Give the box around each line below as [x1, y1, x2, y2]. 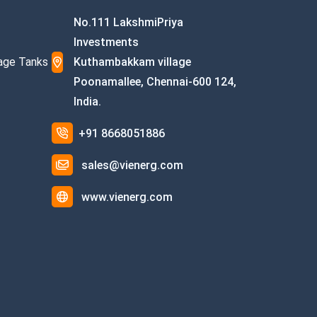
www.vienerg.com [81, 190, 173, 204]
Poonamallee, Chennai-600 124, [73, 75, 236, 89]
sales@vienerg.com [81, 158, 183, 173]
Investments [73, 35, 139, 50]
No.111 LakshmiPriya [73, 16, 183, 30]
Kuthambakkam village [73, 55, 191, 69]
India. [73, 95, 101, 109]
